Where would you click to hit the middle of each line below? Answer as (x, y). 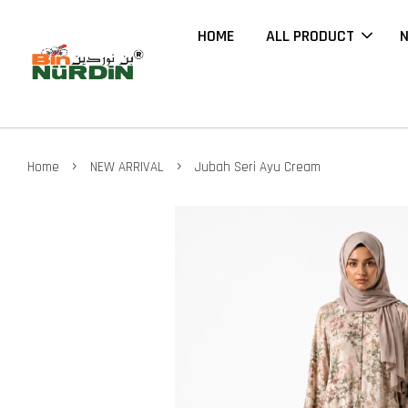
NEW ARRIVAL (127, 167)
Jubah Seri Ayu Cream (258, 167)
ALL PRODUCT (311, 36)
